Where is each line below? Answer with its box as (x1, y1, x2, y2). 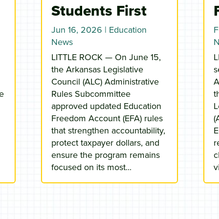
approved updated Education (51, 100, 161, 112)
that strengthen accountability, (51, 124, 165, 137)
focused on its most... (51, 161, 131, 174)
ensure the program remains (51, 149, 160, 161)
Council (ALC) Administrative (51, 75, 159, 88)
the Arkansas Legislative (51, 63, 143, 76)
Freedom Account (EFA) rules (51, 112, 163, 125)
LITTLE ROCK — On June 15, (51, 51, 161, 64)
